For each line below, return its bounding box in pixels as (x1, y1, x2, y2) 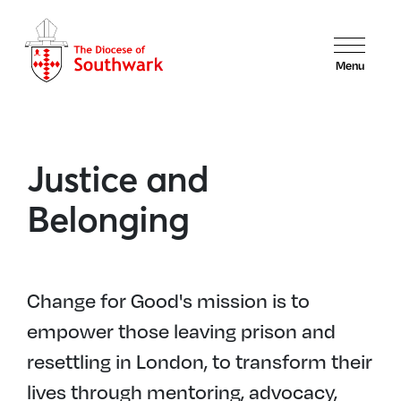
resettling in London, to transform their (27, 346, 372, 374)
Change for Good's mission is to (27, 286, 310, 313)
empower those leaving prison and (27, 316, 336, 344)
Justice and (27, 157, 209, 200)
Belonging (27, 197, 189, 241)
